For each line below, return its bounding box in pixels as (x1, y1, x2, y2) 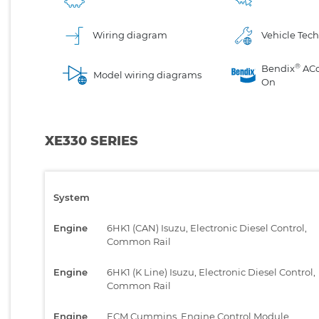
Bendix (261, 62, 296, 74)
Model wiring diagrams (93, 69, 202, 81)
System (53, 191, 90, 203)
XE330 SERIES (45, 132, 138, 149)
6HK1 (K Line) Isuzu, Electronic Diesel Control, (107, 266, 315, 278)
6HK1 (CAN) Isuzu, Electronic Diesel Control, (107, 221, 307, 234)
